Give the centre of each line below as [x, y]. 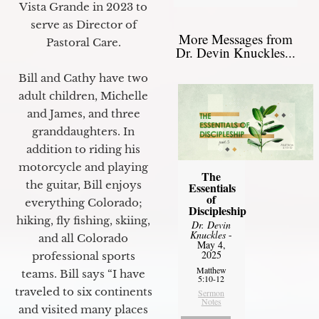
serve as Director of [83, 25]
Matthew [211, 270]
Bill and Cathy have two [83, 78]
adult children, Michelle [83, 96]
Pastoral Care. [83, 43]
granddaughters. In [83, 132]
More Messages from [236, 38]
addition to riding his [83, 150]
